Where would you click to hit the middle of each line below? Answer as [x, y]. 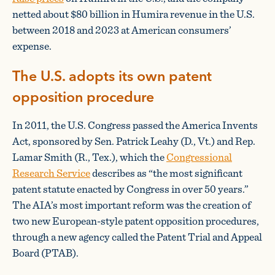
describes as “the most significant [166, 173]
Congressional [199, 157]
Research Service [51, 173]
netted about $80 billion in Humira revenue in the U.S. [134, 14]
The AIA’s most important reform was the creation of [132, 205]
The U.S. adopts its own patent [112, 77]
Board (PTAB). [45, 253]
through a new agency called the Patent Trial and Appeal [137, 237]
